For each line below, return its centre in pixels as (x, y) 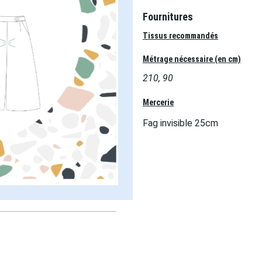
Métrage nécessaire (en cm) (192, 59)
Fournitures (168, 17)
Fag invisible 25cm (180, 123)
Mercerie (158, 102)
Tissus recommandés (180, 36)
